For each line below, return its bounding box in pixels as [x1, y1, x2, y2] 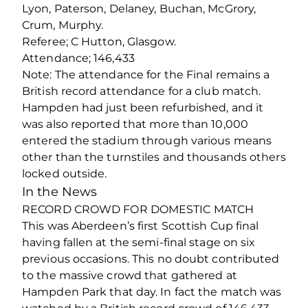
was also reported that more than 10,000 [22, 117, 248, 131]
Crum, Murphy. [22, 18, 104, 32]
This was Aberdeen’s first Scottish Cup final [22, 219, 259, 232]
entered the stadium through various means [22, 133, 272, 147]
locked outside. [22, 166, 107, 180]
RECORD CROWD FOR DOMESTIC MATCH [22, 202, 254, 216]
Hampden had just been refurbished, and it [22, 100, 264, 114]
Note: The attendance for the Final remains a [22, 67, 270, 81]
